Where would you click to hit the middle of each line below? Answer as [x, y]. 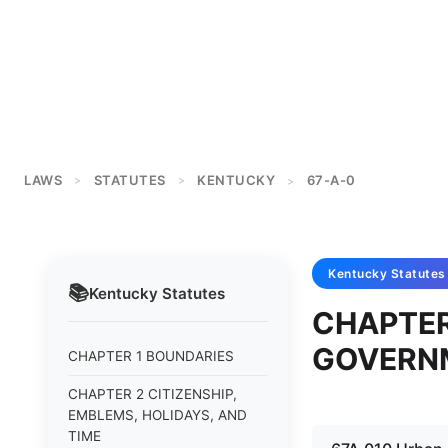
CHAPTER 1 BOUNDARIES [151, 356]
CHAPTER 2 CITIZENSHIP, [152, 394]
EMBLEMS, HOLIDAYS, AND [157, 415]
